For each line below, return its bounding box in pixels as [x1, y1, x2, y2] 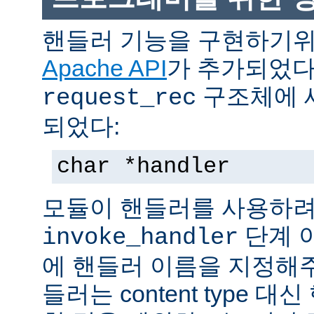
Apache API [42, 54, 167, 81]
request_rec [42, 84, 196, 111]
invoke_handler [42, 224, 238, 251]
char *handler [57, 153, 230, 179]
